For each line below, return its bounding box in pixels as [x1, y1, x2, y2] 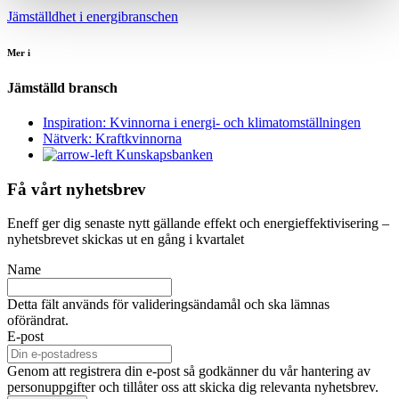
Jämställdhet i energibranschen [7, 8, 178, 24]
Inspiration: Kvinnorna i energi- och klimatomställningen [43, 115, 361, 131]
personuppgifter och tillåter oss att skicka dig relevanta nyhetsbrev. [7, 379, 379, 395]
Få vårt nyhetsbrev [7, 179, 146, 199]
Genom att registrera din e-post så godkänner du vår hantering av [7, 363, 370, 379]
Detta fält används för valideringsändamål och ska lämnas [7, 297, 330, 313]
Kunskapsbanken [112, 147, 213, 163]
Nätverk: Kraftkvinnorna [43, 131, 182, 147]
